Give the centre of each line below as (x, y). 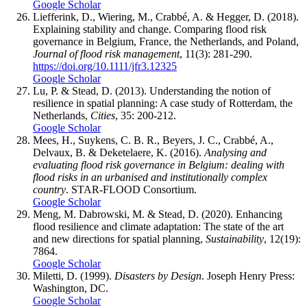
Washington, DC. (71, 288)
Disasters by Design (158, 276)
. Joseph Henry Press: (248, 276)
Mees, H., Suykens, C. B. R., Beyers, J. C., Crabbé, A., (153, 140)
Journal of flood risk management (106, 54)
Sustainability (235, 239)
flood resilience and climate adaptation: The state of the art (158, 227)
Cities (103, 116)
